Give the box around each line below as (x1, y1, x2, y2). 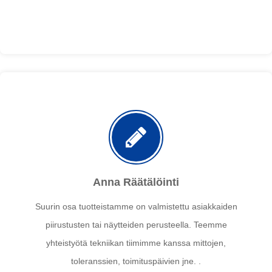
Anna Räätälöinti (93, 176, 179, 189)
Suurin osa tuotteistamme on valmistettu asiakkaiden (35, 202, 237, 212)
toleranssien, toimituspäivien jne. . (71, 256, 201, 267)
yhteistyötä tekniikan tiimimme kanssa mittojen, (46, 238, 226, 248)
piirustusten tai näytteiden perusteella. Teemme (45, 220, 227, 230)
